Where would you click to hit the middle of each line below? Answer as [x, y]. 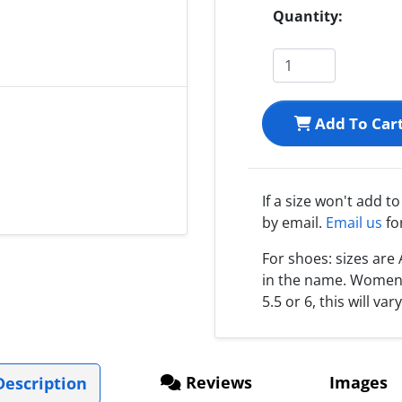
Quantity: [308, 16]
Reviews [217, 382]
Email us [354, 222]
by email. [294, 222]
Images [356, 382]
